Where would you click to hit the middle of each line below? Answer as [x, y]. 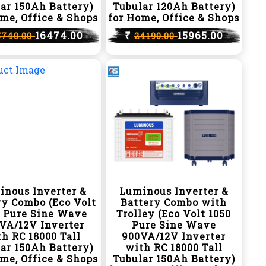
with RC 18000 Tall [174, 247]
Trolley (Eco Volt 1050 [174, 213]
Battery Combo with [174, 202]
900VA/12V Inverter [174, 236]
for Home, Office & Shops [174, 18]
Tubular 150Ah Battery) [174, 259]
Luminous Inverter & [174, 191]
